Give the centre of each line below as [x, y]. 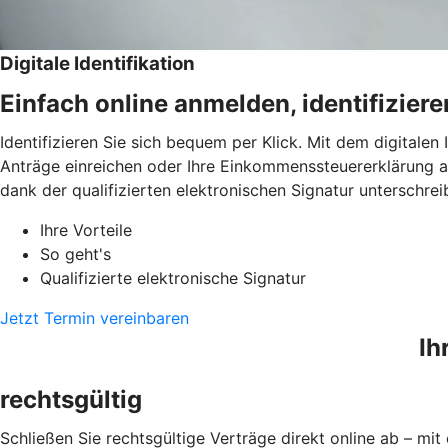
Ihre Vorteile [86, 229]
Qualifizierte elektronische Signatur [173, 277]
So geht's [75, 253]
